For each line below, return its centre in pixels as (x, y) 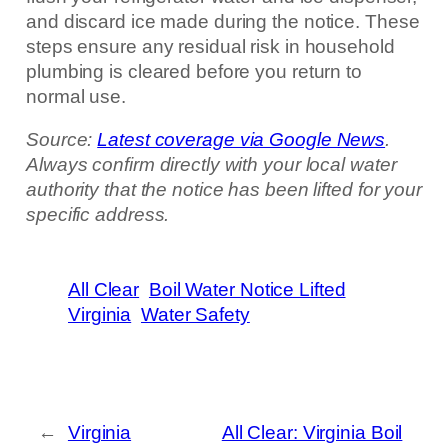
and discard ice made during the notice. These (223, 21)
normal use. (76, 96)
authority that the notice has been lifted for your (224, 189)
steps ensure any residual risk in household (210, 46)
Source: (62, 139)
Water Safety (195, 314)
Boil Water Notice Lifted (247, 289)
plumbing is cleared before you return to (194, 71)
